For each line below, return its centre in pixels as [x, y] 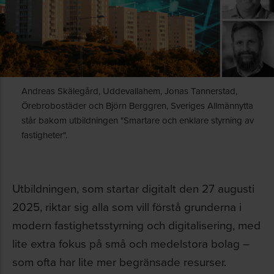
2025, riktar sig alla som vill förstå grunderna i [127, 206]
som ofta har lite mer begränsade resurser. [119, 261]
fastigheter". [44, 135]
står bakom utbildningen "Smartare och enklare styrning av [138, 120]
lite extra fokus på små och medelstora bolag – [131, 243]
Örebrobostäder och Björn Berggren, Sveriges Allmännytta [137, 106]
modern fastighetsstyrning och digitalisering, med [136, 225]
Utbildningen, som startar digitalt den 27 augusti [133, 188]
